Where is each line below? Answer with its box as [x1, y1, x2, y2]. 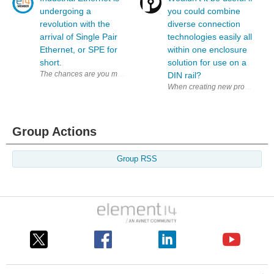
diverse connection [168, 19, 240, 29]
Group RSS [117, 155, 157, 164]
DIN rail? [168, 70, 201, 81]
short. [40, 57, 62, 68]
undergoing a [40, 6, 91, 17]
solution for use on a [168, 57, 246, 68]
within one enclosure [168, 45, 247, 55]
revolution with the [40, 19, 110, 29]
